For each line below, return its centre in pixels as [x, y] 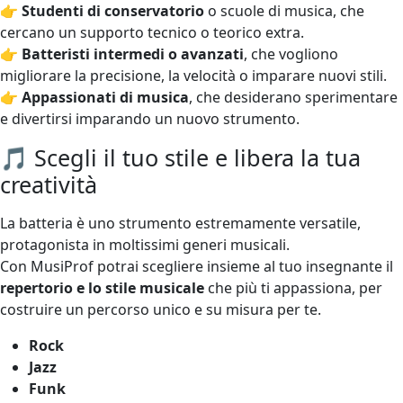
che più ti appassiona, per [293, 287]
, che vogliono [291, 54]
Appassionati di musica [105, 97]
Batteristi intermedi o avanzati [133, 54]
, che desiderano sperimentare [293, 97]
